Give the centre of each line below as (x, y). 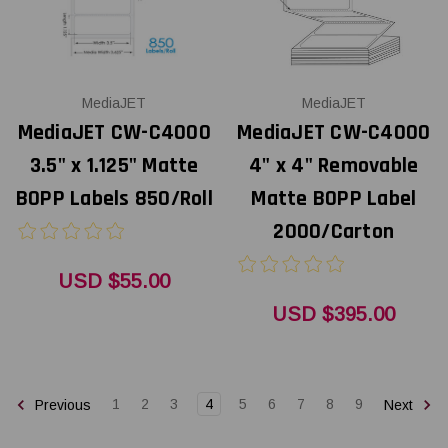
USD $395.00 (334, 314)
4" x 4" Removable (334, 166)
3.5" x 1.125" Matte (114, 166)
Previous (61, 404)
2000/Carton (334, 232)
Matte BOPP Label (334, 199)
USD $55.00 (114, 281)
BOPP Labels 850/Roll (114, 199)
